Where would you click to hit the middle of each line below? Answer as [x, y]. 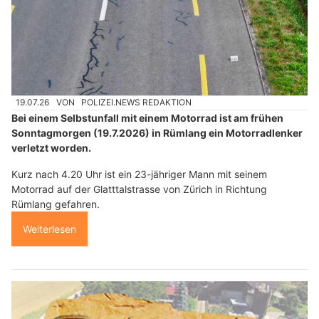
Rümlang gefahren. [56, 204]
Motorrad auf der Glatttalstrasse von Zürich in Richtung [139, 189]
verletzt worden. [51, 147]
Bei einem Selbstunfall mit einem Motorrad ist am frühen [147, 117]
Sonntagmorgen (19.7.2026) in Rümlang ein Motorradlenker [157, 132]
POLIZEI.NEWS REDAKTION [137, 103]
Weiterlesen [49, 229]
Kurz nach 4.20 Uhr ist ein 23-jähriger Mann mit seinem [139, 174]
